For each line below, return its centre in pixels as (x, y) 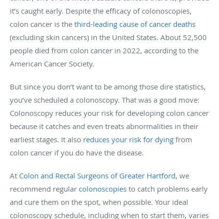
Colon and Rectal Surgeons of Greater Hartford (97, 175)
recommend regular (44, 188)
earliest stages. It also (46, 139)
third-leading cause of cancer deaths (135, 24)
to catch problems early (167, 188)
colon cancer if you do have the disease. (78, 152)
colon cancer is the (42, 24)
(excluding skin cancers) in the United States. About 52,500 (108, 37)
